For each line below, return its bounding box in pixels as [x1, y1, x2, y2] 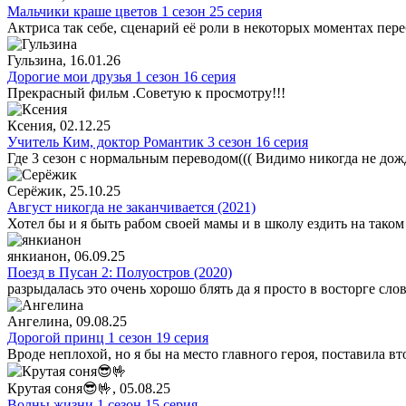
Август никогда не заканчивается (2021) [7, 198, 256, 215]
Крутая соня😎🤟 [7, 380, 112, 396]
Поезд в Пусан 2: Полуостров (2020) [7, 264, 232, 280]
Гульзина [7, 52, 63, 68]
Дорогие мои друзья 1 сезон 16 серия [7, 68, 236, 84]
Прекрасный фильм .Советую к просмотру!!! [7, 84, 285, 101]
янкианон [7, 247, 67, 264]
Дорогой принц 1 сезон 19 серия [7, 329, 208, 345]
